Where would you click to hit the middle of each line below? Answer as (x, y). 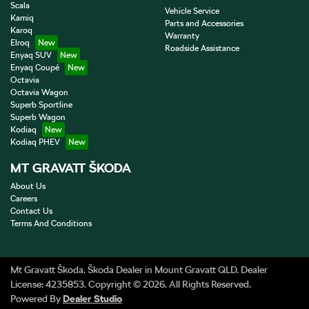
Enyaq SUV (31, 55)
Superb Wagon (38, 117)
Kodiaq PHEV (35, 142)
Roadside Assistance (202, 48)
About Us (28, 186)
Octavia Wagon (39, 92)
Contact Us (31, 211)
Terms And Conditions (51, 223)
